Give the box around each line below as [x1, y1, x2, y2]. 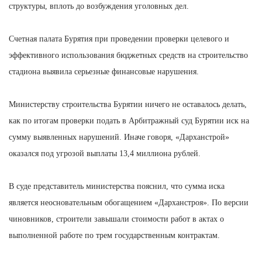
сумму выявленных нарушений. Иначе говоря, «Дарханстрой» [9, 132, 229, 142]
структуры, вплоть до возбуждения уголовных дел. [9, 1, 191, 11]
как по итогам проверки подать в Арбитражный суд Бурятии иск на [9, 116, 249, 125]
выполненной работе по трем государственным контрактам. [9, 230, 222, 240]
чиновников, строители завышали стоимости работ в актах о [9, 214, 224, 223]
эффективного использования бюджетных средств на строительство [9, 50, 248, 60]
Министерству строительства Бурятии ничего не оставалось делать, [9, 99, 247, 109]
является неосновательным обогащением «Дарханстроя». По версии [9, 198, 249, 207]
